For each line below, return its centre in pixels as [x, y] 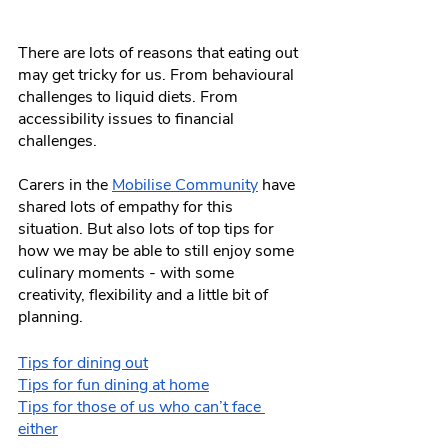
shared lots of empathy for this [127, 206]
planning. [50, 316]
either [38, 428]
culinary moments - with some [128, 272]
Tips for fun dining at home [113, 384]
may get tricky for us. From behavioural [158, 74]
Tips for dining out [83, 362]
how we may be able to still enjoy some [158, 250]
